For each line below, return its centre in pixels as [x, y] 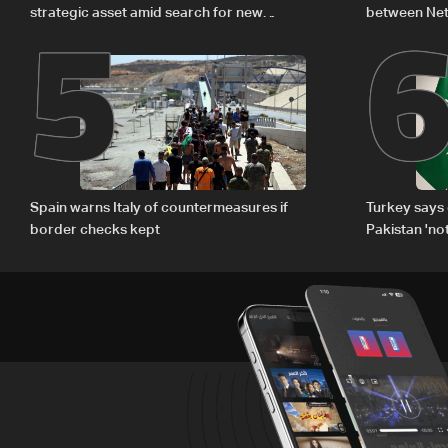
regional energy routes [105, 35]
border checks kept [95, 230]
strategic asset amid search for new [146, 13]
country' [393, 252]
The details [401, 35]
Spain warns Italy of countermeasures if [159, 208]
